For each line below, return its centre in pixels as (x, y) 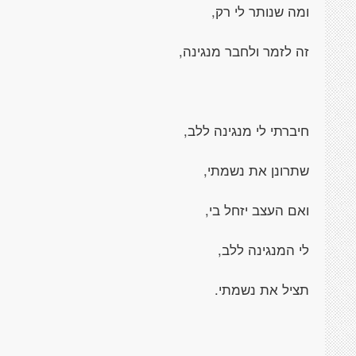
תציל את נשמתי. (262, 289)
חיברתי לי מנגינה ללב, (246, 130)
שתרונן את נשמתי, (256, 170)
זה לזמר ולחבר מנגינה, (244, 51)
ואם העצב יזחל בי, (257, 210)
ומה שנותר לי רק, (260, 11)
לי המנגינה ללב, (263, 250)
